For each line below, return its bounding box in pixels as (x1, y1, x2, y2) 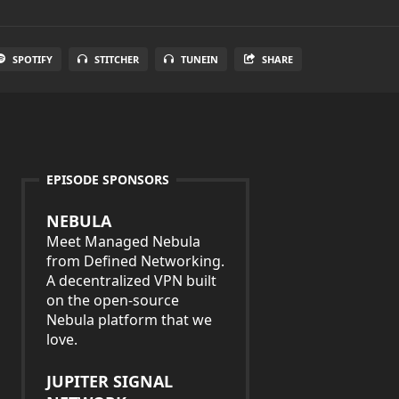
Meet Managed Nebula (46, 232, 200, 251)
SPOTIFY (12, 53, 53, 66)
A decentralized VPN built (46, 271, 216, 290)
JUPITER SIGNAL (46, 370, 173, 392)
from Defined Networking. (46, 251, 224, 271)
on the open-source (46, 290, 179, 310)
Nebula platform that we (46, 310, 212, 330)
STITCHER (94, 53, 139, 66)
